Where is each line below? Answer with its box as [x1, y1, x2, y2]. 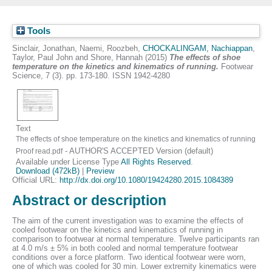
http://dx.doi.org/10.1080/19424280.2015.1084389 [59, 175, 233, 185]
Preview [86, 166, 115, 175]
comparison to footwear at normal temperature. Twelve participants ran [12, 234, 259, 244]
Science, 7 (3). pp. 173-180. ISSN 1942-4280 [12, 71, 170, 80]
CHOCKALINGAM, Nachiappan [143, 44, 253, 53]
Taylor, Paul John [12, 53, 73, 62]
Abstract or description [12, 192, 166, 208]
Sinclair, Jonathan [12, 44, 75, 53]
